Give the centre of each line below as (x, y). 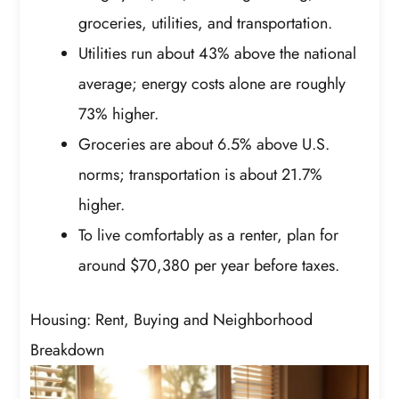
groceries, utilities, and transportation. (206, 24)
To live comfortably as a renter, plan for (209, 236)
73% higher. (119, 114)
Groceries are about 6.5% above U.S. (204, 145)
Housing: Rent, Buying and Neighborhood (172, 320)
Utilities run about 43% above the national (218, 54)
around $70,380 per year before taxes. (209, 266)
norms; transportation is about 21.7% (201, 175)
